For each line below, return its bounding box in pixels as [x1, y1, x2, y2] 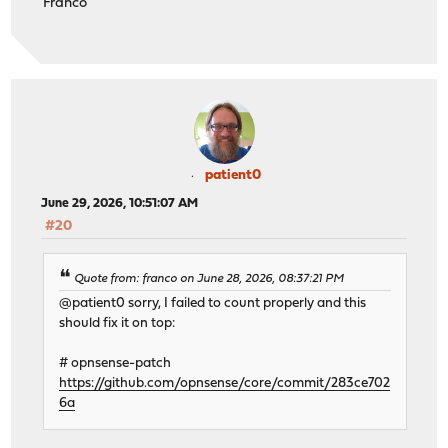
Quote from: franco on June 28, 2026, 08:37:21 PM [74, 273, 345, 286]
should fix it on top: [59, 316, 176, 330]
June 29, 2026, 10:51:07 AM [41, 197, 199, 211]
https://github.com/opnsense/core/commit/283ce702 [59, 376, 391, 390]
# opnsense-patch [59, 356, 172, 370]
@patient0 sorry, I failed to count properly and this [59, 296, 367, 310]
